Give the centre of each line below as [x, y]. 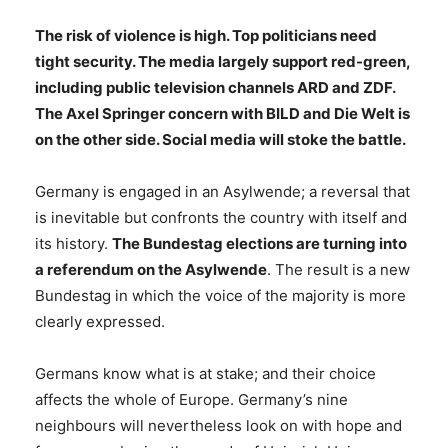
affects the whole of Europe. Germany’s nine [191, 400]
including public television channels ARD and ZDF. [215, 88]
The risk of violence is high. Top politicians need [206, 36]
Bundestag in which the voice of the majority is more [220, 296]
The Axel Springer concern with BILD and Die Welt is [222, 114]
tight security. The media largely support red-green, [222, 62]
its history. [73, 244]
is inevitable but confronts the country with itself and [221, 218]
